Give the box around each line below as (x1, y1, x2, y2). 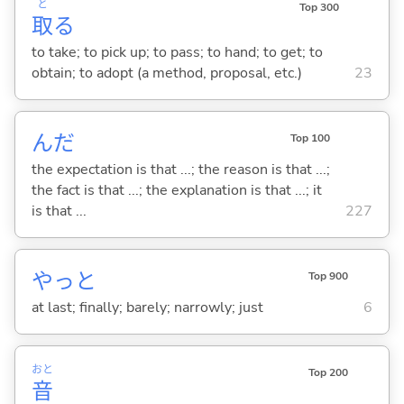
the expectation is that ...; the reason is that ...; (31, 159, 330, 179)
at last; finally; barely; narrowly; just (31, 297, 263, 317)
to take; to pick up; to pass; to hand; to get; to (31, 41, 323, 62)
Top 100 (289, 130, 330, 145)
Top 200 (308, 365, 348, 381)
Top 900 (308, 269, 348, 284)
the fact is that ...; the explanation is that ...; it (31, 179, 322, 200)
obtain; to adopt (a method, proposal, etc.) (31, 62, 302, 83)
